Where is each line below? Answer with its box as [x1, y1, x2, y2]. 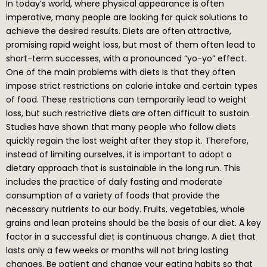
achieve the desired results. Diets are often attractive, [6, 24, 231, 37]
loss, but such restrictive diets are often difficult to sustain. [6, 107, 251, 119]
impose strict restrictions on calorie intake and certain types [6, 79, 257, 92]
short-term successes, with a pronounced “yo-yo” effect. [6, 52, 246, 64]
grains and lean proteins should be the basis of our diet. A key [6, 216, 261, 229]
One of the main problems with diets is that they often [6, 66, 235, 78]
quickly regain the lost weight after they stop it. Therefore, [6, 134, 249, 147]
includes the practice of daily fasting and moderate [6, 175, 222, 188]
